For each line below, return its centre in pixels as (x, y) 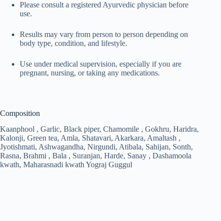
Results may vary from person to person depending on (104, 34)
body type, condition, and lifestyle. (74, 43)
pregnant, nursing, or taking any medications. (90, 73)
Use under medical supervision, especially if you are (101, 64)
